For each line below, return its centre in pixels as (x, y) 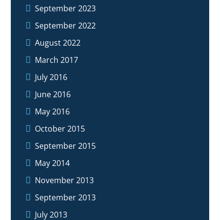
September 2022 (66, 25)
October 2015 (60, 128)
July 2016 (51, 77)
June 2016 (53, 94)
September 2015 (66, 146)
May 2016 (53, 111)
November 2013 (65, 180)
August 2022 (58, 42)
